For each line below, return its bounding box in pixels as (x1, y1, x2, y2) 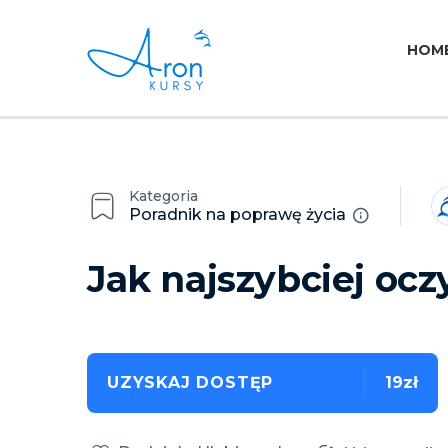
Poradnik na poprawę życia (129, 205, 346, 224)
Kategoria (129, 187, 198, 205)
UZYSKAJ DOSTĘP (107, 373, 274, 392)
